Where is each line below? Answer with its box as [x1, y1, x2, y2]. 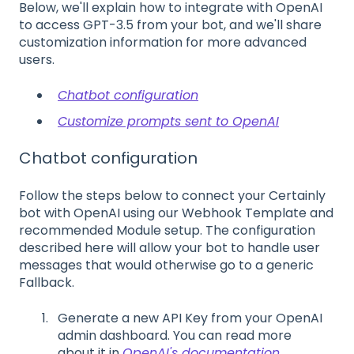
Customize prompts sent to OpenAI [58, 112, 279, 130]
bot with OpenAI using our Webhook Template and [19, 204, 333, 223]
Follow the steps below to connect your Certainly [19, 186, 326, 205]
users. [19, 51, 55, 70]
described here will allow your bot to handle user [19, 239, 320, 258]
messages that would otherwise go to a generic [19, 256, 314, 275]
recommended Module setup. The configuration [19, 221, 315, 240]
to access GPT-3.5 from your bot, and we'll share [19, 16, 322, 35]
